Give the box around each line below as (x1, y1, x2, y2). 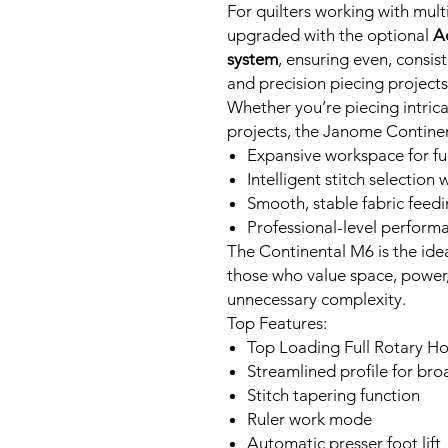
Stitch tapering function (247, 385, 420, 405)
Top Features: (227, 313, 327, 333)
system (227, 49, 278, 69)
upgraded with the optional (227, 25, 433, 45)
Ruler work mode (247, 409, 372, 429)
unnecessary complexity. (227, 289, 406, 309)
